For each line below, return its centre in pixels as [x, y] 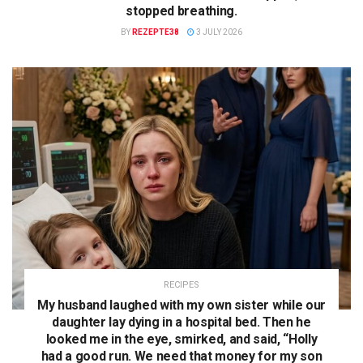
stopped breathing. [181, 11]
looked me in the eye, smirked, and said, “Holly [181, 339]
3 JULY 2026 [218, 32]
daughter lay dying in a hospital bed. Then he [181, 322]
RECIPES [181, 284]
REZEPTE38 [156, 32]
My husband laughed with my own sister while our [181, 305]
